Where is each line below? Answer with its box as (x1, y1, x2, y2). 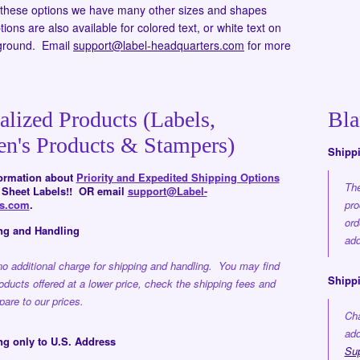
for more (247, 37, 291, 53)
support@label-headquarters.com (73, 37, 244, 53)
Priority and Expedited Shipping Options (76, 170, 280, 185)
